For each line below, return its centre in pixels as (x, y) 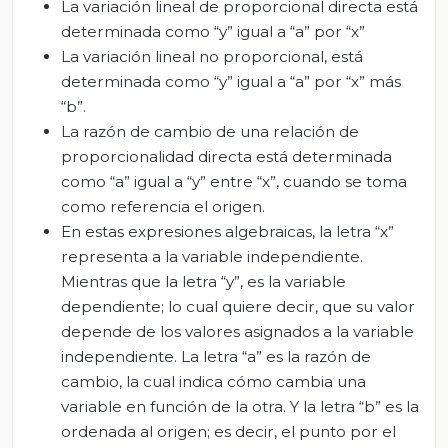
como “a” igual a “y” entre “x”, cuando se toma (234, 181)
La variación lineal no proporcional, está (212, 56)
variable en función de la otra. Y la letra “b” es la (240, 406)
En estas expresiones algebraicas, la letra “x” (227, 231)
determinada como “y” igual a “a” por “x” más (231, 81)
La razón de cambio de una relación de (210, 131)
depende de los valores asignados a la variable (237, 331)
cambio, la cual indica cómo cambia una (213, 381)
